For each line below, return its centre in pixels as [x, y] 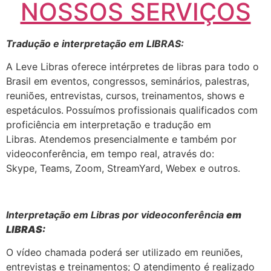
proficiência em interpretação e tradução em [109, 125]
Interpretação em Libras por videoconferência [116, 214]
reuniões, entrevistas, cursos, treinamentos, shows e [125, 96]
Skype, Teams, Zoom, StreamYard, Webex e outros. [123, 168]
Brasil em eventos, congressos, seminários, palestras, [128, 81]
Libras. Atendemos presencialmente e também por [121, 139]
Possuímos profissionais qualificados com [162, 110]
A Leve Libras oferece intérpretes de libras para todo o [132, 67]
